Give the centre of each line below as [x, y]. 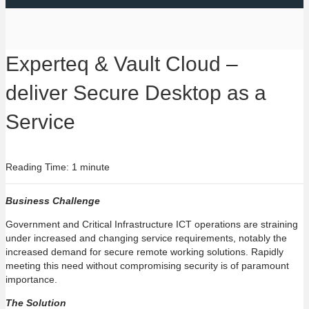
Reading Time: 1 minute [58, 167]
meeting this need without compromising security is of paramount [147, 266]
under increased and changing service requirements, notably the [146, 238]
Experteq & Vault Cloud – [122, 64]
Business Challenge [53, 201]
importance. [31, 279]
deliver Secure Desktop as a [136, 93]
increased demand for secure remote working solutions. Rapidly [144, 252]
